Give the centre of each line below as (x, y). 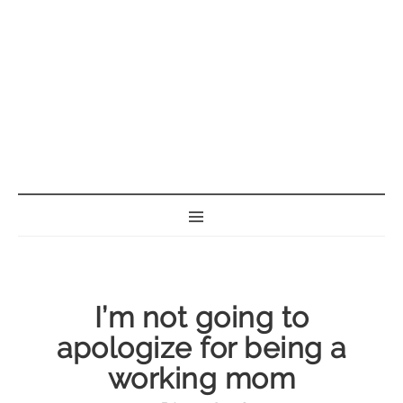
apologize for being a (201, 348)
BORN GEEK (210, 179)
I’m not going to (201, 317)
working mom (201, 378)
